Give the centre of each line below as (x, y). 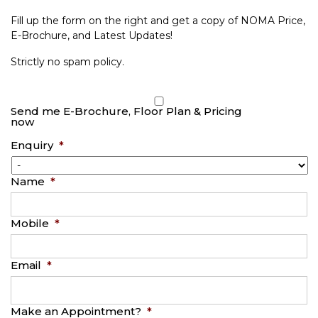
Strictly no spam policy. (67, 62)
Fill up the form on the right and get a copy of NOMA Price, (158, 21)
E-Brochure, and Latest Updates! (92, 36)
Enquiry (32, 146)
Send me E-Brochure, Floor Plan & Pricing (126, 111)
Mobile (30, 224)
